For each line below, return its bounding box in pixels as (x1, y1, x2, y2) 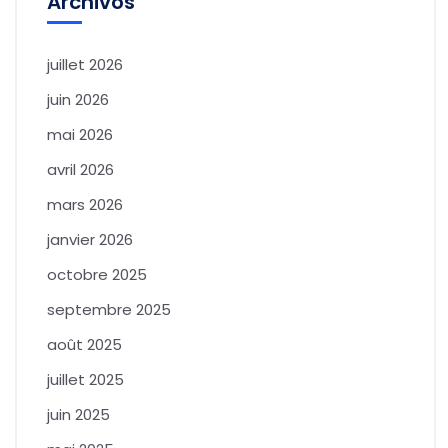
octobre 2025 (47, 264, 147, 286)
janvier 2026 (47, 229, 133, 251)
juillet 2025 (47, 369, 124, 391)
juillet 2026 (47, 54, 123, 76)
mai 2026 (47, 124, 113, 146)
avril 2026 (47, 159, 114, 181)
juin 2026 (47, 89, 109, 111)
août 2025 (47, 334, 122, 356)
